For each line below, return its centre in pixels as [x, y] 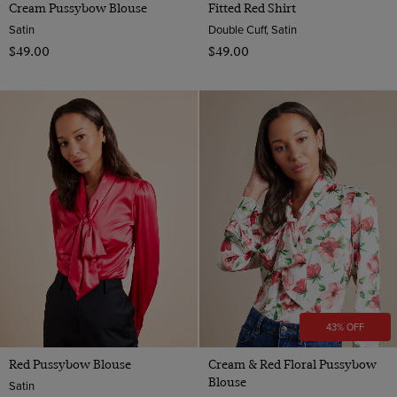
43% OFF [345, 327]
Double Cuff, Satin [252, 29]
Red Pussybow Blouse [70, 365]
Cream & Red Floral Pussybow [292, 365]
